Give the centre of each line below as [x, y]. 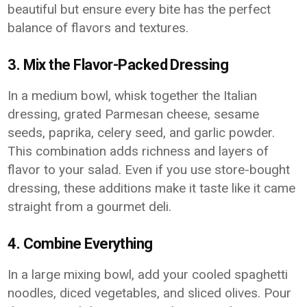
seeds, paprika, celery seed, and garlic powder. [142, 133]
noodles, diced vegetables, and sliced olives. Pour [150, 293]
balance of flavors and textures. [98, 28]
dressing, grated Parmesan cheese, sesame [134, 114]
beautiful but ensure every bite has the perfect [139, 9]
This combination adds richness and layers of [138, 151]
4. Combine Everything [80, 244]
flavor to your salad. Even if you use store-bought [149, 170]
